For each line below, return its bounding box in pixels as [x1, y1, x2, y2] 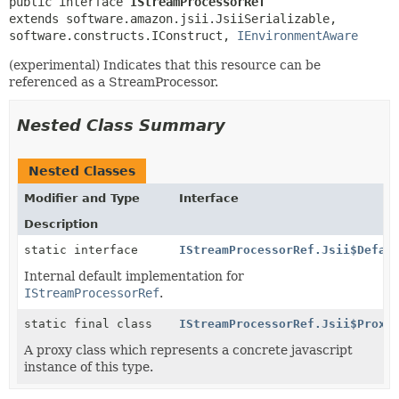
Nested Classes [28, 163, 135, 178]
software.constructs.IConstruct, [9, 28, 237, 43]
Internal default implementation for [24, 268, 244, 283]
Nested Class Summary [17, 115, 225, 134]
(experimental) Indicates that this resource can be [9, 57, 321, 72]
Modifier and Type [24, 191, 140, 205]
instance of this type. [24, 359, 153, 374]
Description [24, 216, 98, 231]
